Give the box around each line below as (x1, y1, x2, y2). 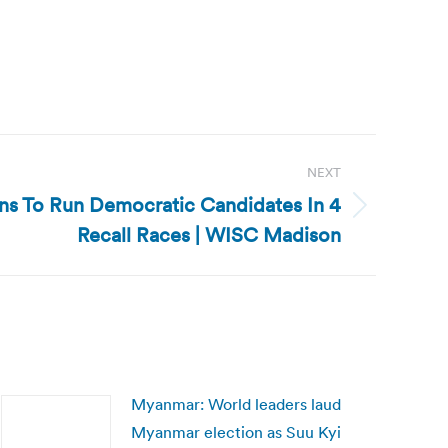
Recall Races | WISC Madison (77, 222, 341, 248)
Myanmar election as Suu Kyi (131, 422, 341, 442)
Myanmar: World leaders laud (131, 394, 341, 414)
